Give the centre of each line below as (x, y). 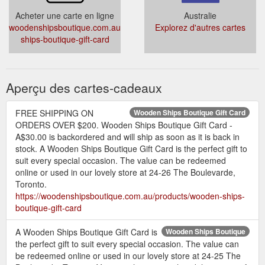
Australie (200, 15)
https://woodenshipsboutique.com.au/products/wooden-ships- (130, 195)
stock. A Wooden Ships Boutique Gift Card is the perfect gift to (131, 148)
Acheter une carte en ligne (65, 15)
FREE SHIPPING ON (54, 113)
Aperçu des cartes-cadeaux (84, 87)
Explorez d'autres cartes (200, 27)
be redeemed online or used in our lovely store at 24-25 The (128, 255)
